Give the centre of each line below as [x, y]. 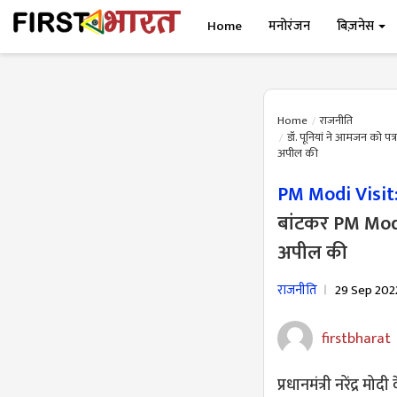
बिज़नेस [357, 26]
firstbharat [356, 339]
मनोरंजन [290, 26]
